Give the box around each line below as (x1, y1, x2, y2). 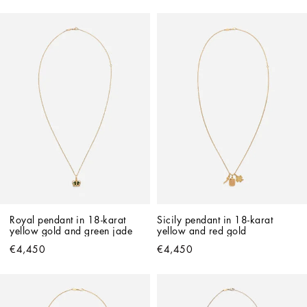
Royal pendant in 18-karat (10, 215, 126, 225)
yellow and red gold (157, 226, 247, 236)
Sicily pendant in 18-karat (157, 215, 273, 225)
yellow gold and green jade (10, 226, 132, 236)
